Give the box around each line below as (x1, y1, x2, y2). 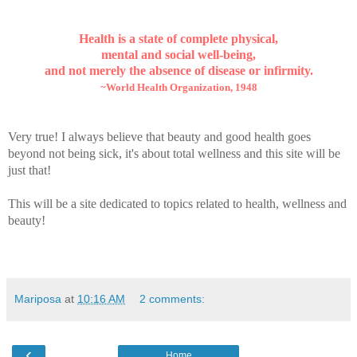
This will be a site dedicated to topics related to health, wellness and (8, 197, 347, 211)
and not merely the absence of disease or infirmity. (44, 64, 313, 78)
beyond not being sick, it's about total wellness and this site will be (8, 147, 340, 161)
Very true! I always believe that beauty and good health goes (8, 130, 311, 144)
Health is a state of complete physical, (79, 32, 278, 46)
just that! (8, 163, 51, 178)
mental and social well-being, (101, 48, 256, 62)
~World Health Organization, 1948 (100, 81, 257, 94)
